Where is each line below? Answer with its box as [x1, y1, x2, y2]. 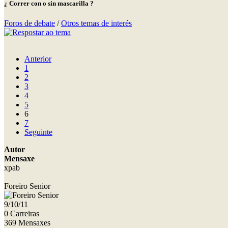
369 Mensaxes [4, 218, 50, 227]
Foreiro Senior [4, 181, 50, 190]
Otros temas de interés [61, 18, 132, 27]
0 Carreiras [4, 209, 39, 218]
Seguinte [24, 127, 52, 136]
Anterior [24, 54, 51, 63]
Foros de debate [4, 18, 55, 27]
